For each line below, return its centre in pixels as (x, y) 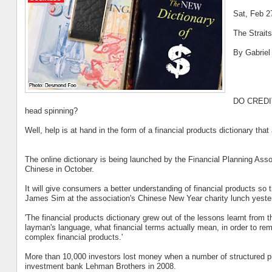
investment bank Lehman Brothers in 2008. (100, 266)
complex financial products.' (73, 237)
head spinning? (51, 110)
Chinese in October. (59, 169)
